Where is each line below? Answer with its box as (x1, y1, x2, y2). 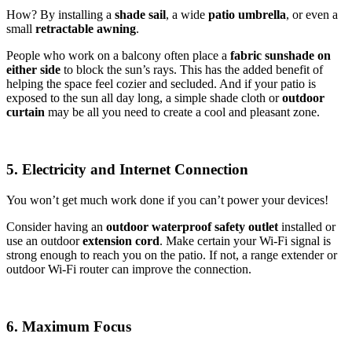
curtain (6, 105, 48, 119)
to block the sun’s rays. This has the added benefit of (60, 63, 323, 77)
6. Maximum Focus (6, 317, 131, 335)
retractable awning (35, 22, 136, 36)
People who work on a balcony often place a (6, 49, 230, 63)
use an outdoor (6, 233, 82, 247)
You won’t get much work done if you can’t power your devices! (6, 192, 328, 207)
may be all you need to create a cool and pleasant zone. (48, 105, 320, 119)
